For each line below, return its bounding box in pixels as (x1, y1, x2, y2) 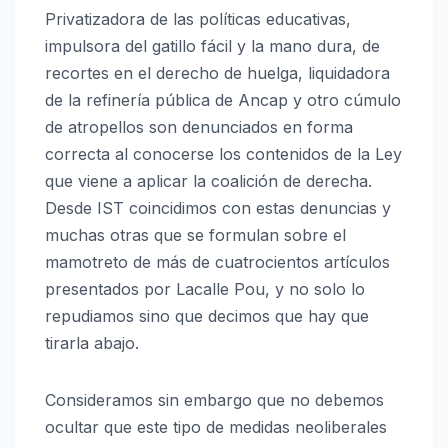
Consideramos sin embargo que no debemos (45, 389, 384, 410)
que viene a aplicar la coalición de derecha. (45, 170, 372, 191)
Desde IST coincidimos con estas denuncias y (45, 197, 391, 218)
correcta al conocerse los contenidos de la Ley (45, 143, 402, 164)
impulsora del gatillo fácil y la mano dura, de (45, 35, 380, 56)
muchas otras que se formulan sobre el (45, 224, 346, 245)
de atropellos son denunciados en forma (45, 116, 353, 137)
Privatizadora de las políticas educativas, (45, 8, 351, 29)
